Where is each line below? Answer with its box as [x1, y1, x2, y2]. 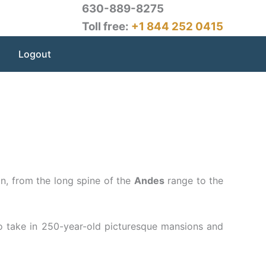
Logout [18, 48, 52, 60]
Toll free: [82, 20, 131, 33]
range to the [164, 174, 224, 186]
